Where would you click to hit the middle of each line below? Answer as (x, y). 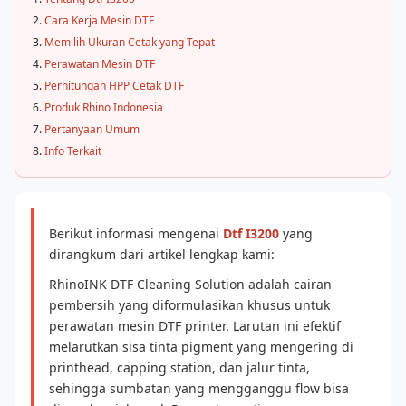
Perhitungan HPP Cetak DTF (114, 86)
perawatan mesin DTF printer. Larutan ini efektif (195, 326)
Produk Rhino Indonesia (104, 107)
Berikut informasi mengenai (136, 233)
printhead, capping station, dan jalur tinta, (179, 367)
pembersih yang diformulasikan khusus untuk (189, 305)
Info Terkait (73, 151)
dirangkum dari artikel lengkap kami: (162, 254)
